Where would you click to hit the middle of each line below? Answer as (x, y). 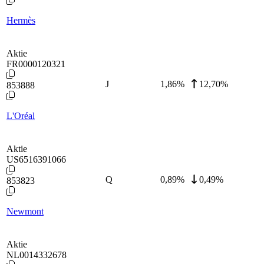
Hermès (21, 20)
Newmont (25, 211)
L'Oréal (21, 115)
